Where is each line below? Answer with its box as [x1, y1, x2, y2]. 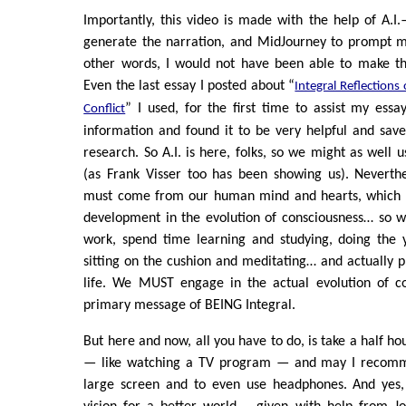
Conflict [83, 102, 126, 116]
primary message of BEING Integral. [83, 298, 296, 313]
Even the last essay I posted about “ [83, 79, 295, 93]
